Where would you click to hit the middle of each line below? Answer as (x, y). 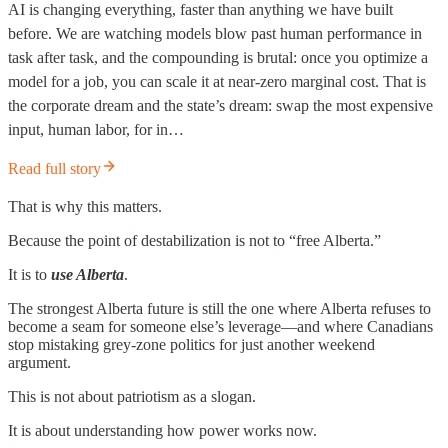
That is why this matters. (85, 206)
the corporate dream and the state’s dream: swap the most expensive (220, 105)
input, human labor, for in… (96, 129)
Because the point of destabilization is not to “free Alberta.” (194, 240)
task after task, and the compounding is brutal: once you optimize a (218, 57)
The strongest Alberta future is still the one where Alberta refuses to (219, 308)
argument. (39, 362)
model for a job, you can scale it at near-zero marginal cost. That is (217, 81)
